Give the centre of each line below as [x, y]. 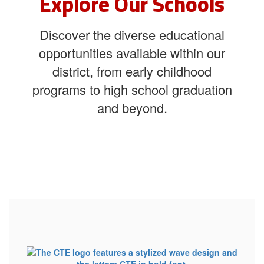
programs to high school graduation [132, 90]
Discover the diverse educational [132, 35]
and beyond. [132, 108]
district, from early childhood [132, 71]
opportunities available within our [132, 53]
